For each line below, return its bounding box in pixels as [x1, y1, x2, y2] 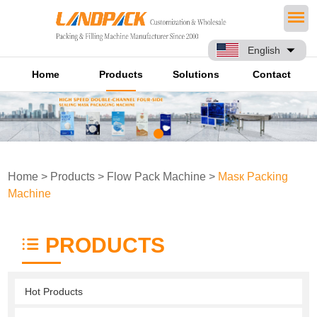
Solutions [173, 68, 220, 80]
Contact [252, 68, 291, 80]
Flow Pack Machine [107, 170, 207, 183]
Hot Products [25, 285, 83, 297]
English [248, 45, 280, 56]
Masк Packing [218, 170, 289, 183]
